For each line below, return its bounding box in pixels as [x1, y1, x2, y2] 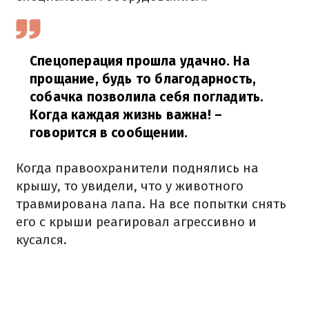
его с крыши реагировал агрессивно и [16, 214, 257, 230]
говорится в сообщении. [30, 125, 188, 141]
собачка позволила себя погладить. [30, 89, 264, 105]
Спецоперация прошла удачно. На [30, 53, 250, 69]
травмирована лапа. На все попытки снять [16, 196, 286, 212]
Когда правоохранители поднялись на [16, 160, 259, 176]
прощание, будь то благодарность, [30, 71, 257, 87]
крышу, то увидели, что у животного [16, 178, 243, 194]
